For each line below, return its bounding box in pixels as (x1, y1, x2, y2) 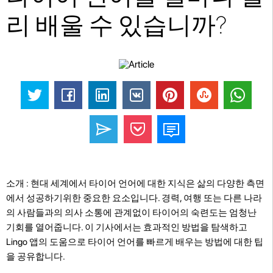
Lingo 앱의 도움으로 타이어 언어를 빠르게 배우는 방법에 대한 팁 (6, 236, 263, 247)
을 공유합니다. (6, 250, 65, 262)
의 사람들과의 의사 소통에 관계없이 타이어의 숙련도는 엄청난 (6, 207, 257, 218)
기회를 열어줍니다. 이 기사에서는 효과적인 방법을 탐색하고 (6, 221, 247, 233)
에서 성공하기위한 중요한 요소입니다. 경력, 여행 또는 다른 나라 (6, 192, 262, 204)
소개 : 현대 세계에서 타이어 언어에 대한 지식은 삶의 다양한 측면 (6, 177, 264, 189)
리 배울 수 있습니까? (6, 10, 227, 40)
